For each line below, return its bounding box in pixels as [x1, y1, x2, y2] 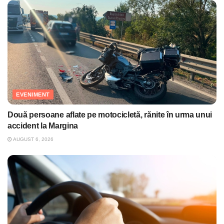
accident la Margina [7, 121, 78, 130]
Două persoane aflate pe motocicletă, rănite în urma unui [7, 110, 212, 119]
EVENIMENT [16, 91, 50, 98]
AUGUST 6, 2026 [12, 136, 53, 142]
